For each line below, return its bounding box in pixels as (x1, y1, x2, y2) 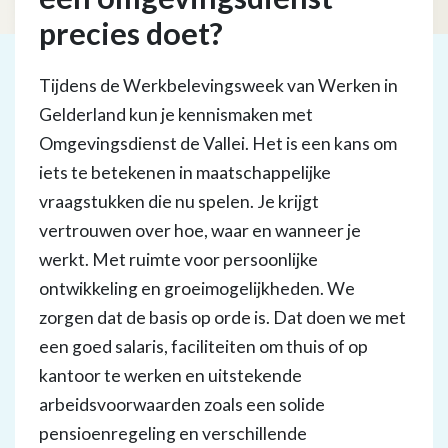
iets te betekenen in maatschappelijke (39, 162, 331, 183)
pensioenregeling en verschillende (39, 423, 307, 444)
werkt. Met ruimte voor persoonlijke (39, 249, 318, 270)
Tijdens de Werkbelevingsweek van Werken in (39, 75, 398, 96)
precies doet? (39, 15, 223, 51)
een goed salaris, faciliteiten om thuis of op (39, 336, 368, 357)
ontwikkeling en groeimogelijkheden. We (39, 278, 355, 299)
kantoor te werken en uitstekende (39, 365, 302, 386)
